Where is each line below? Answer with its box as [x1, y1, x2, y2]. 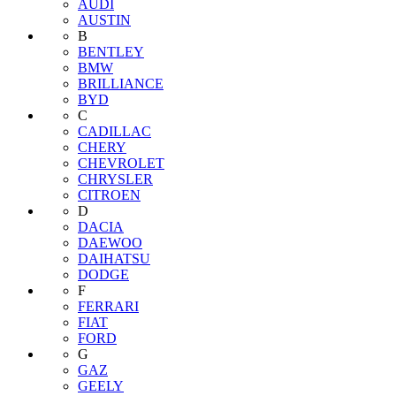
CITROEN [78, 187, 141, 203]
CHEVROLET [78, 156, 164, 171]
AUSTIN [78, 12, 131, 28]
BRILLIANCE [78, 76, 164, 92]
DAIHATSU [78, 251, 150, 267]
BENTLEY [78, 44, 144, 60]
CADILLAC [78, 124, 151, 140]
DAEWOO [78, 235, 142, 251]
